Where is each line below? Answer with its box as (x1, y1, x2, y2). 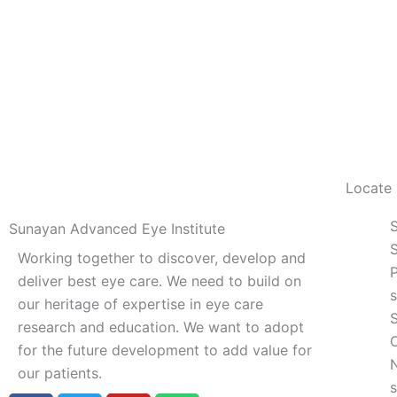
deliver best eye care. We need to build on (18, 272, 301, 290)
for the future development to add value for (18, 341, 312, 359)
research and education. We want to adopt (18, 318, 304, 336)
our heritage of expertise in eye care (18, 295, 263, 313)
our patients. (18, 364, 102, 382)
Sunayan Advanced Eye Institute (9, 220, 225, 237)
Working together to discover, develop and (18, 249, 306, 267)
